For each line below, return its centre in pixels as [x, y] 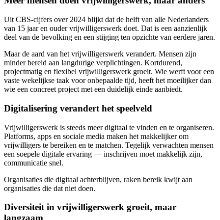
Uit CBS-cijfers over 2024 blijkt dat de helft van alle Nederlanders [106, 20]
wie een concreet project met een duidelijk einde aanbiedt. [93, 89]
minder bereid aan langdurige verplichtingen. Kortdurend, [93, 63]
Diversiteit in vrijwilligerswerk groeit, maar [90, 207]
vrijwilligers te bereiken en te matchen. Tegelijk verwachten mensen [109, 145]
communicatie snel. [34, 163]
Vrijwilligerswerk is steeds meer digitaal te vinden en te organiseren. [109, 127]
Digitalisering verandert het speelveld [78, 108]
